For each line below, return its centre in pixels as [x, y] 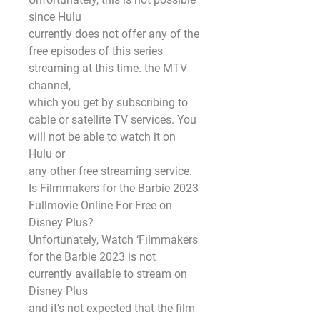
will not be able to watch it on [102, 137]
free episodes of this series [96, 51]
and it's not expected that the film [112, 308]
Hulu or [47, 154]
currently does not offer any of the [114, 34]
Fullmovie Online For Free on [100, 205]
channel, [50, 85]
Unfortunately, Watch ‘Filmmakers [113, 240]
